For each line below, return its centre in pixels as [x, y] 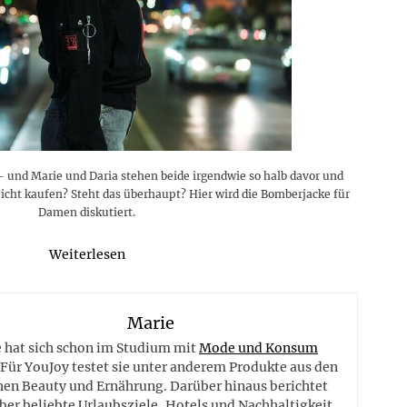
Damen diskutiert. [87, 212]
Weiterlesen [87, 254]
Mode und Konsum [258, 347]
